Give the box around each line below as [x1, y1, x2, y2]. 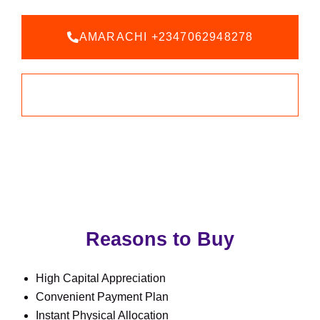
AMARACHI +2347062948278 [79, 30, 254, 43]
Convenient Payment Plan [36, 290, 169, 303]
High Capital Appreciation [36, 271, 166, 284]
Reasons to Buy [86, 227, 234, 250]
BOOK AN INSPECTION [105, 89, 224, 100]
